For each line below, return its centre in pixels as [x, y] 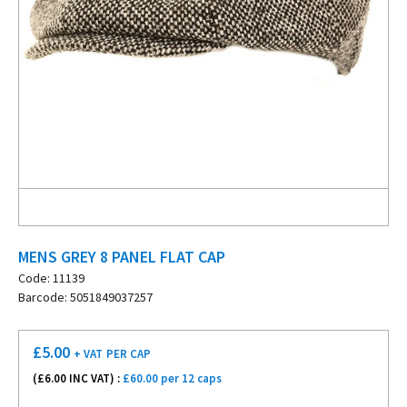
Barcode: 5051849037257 [85, 297]
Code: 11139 [51, 278]
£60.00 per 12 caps [172, 378]
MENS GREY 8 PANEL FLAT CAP [122, 257]
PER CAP [129, 354]
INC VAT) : [94, 378]
